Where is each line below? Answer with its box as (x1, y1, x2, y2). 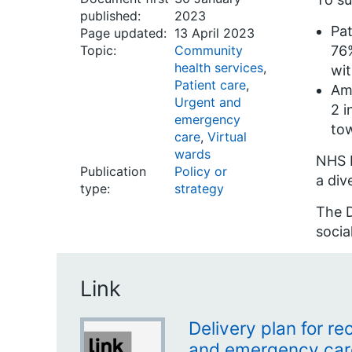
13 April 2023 (174, 25, 255, 41)
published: (80, 8, 141, 24)
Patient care (174, 77, 246, 93)
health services (174, 60, 263, 75)
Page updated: (80, 25, 167, 41)
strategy (174, 181, 224, 196)
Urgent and (174, 94, 241, 110)
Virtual (207, 129, 247, 145)
